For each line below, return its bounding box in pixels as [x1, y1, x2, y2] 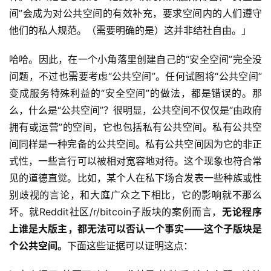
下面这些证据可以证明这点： [67, 240, 193, 252]
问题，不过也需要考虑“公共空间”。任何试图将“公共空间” [9, 70, 262, 83]
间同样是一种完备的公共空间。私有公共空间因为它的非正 [9, 138, 262, 151]
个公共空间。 [9, 240, 67, 252]
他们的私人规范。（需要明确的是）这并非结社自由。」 [9, 24, 251, 37]
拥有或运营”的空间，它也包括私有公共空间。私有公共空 [9, 121, 262, 134]
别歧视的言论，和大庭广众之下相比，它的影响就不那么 [9, 189, 262, 201]
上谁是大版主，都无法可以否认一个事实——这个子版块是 [9, 223, 262, 235]
